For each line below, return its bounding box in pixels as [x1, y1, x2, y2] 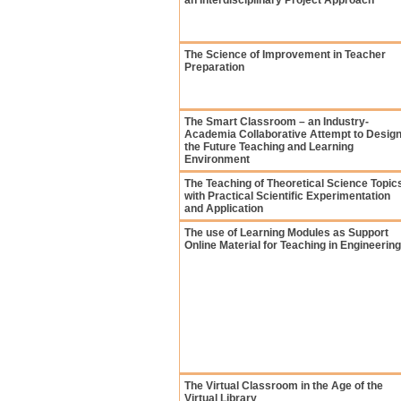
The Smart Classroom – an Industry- [184, 115, 369, 128]
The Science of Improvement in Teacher [184, 48, 386, 61]
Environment [184, 153, 250, 166]
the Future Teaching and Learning [184, 141, 354, 153]
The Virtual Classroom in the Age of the [184, 380, 383, 392]
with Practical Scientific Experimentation [184, 190, 390, 202]
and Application [184, 202, 263, 215]
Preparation [184, 61, 244, 73]
